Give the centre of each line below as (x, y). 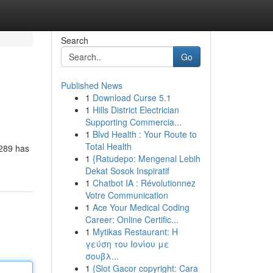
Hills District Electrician (136, 110)
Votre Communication (126, 195)
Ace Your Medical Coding (141, 207)
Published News (91, 85)
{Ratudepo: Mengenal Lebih (146, 158)
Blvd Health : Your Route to (144, 134)
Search (74, 40)
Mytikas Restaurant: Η (135, 232)
